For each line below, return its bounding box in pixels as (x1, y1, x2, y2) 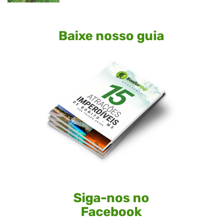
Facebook (80, 204, 142, 220)
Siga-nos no (73, 190, 149, 206)
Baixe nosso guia (58, 28, 164, 44)
